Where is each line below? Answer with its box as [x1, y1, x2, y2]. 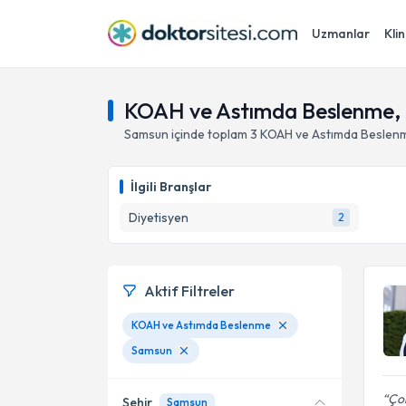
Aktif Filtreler [144, 282, 235, 300]
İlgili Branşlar [130, 179, 211, 195]
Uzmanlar [312, 25, 370, 42]
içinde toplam [169, 126, 250, 142]
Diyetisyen [129, 209, 188, 226]
